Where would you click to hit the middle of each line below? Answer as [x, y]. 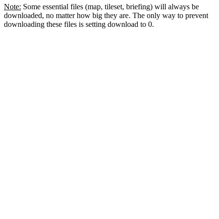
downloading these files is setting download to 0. [79, 24]
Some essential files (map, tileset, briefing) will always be [110, 6]
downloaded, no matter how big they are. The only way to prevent [106, 15]
